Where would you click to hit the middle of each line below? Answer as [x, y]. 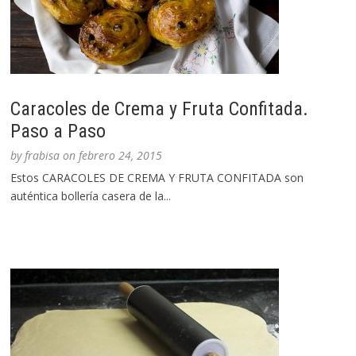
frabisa [43, 156]
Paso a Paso [58, 132]
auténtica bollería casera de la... [91, 196]
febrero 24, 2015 [121, 156]
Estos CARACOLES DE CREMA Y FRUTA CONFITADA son [157, 178]
